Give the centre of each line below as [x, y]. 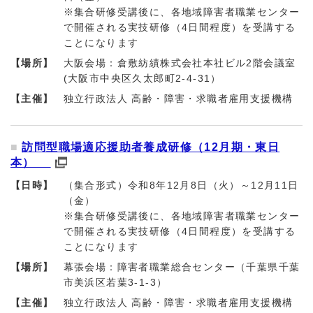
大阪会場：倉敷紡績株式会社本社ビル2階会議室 [180, 63]
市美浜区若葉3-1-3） [115, 282]
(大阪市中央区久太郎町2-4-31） [142, 78]
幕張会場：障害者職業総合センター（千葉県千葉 [182, 267]
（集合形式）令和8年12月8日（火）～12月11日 [181, 185]
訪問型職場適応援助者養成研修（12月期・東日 [151, 147]
